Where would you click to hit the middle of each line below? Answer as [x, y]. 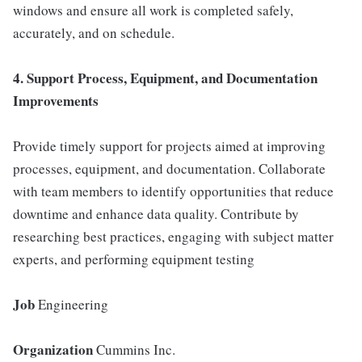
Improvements [56, 101]
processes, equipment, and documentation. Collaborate [169, 168]
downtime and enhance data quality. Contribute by [156, 214]
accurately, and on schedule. [94, 33]
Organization [53, 349]
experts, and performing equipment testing [134, 259]
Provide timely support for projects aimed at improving [169, 146]
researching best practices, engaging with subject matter [173, 236]
